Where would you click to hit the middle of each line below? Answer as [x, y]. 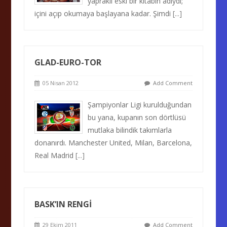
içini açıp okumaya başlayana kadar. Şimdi [104, 13]
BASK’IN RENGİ [63, 204]
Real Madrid [55, 155]
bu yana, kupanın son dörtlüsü [137, 117]
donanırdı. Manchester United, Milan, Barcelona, [113, 143]
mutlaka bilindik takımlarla [130, 130]
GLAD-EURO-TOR [68, 62]
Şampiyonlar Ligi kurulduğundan [140, 105]
